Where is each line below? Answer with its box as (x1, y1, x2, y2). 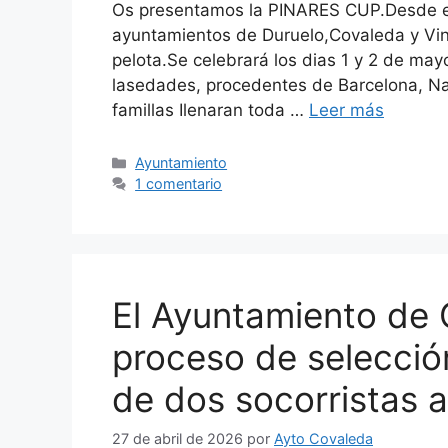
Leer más (309, 100, 384, 121)
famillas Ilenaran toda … (112, 100, 309, 121)
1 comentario (135, 175, 223, 193)
